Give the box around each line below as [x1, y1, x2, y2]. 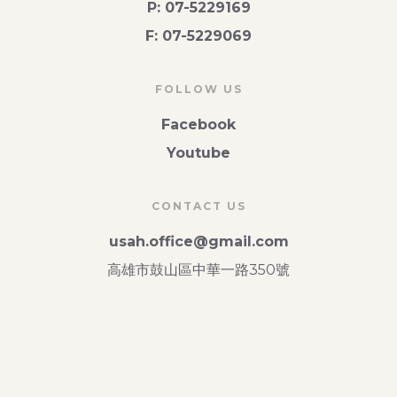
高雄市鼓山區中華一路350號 [107, 261, 290, 278]
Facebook [161, 116, 236, 133]
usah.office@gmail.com [108, 233, 289, 250]
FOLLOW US [154, 82, 243, 96]
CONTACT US [151, 199, 246, 213]
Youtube [167, 144, 230, 161]
